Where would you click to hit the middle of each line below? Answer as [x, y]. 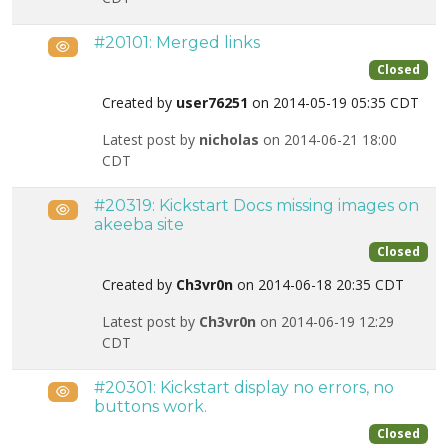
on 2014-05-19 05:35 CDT [333, 103]
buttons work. [150, 406]
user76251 [212, 103]
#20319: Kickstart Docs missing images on [256, 205]
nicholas [229, 140]
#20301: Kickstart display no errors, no [244, 387]
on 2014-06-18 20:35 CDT [318, 285]
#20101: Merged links [177, 42]
